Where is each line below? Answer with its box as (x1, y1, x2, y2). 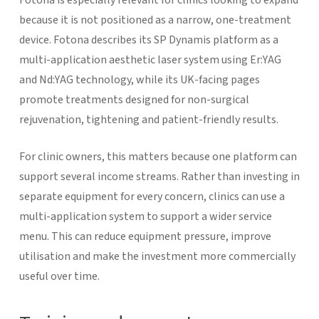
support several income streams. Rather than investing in (19, 168, 300, 184)
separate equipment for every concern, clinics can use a (19, 188, 285, 204)
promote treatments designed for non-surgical (19, 91, 249, 108)
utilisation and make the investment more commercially (19, 248, 296, 264)
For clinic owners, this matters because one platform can (19, 148, 297, 164)
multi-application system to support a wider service (19, 208, 272, 224)
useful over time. (19, 268, 100, 284)
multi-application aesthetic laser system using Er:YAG (19, 51, 281, 68)
